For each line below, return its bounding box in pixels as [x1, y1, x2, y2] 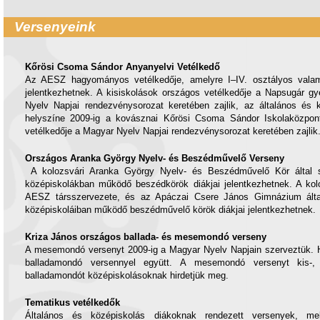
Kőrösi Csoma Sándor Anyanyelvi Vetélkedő [25, 61, 220, 72]
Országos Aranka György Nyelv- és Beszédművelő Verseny [25, 153, 284, 164]
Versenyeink [14, 19, 96, 34]
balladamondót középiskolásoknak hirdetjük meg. [25, 270, 229, 281]
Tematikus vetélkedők [25, 297, 120, 308]
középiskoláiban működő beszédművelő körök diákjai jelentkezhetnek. [25, 204, 316, 215]
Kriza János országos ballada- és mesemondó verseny [25, 231, 266, 242]
